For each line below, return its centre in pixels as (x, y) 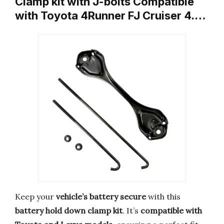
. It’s (131, 211)
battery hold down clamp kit (69, 211)
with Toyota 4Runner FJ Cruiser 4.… (110, 15)
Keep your (35, 197)
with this (163, 197)
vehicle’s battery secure (101, 197)
